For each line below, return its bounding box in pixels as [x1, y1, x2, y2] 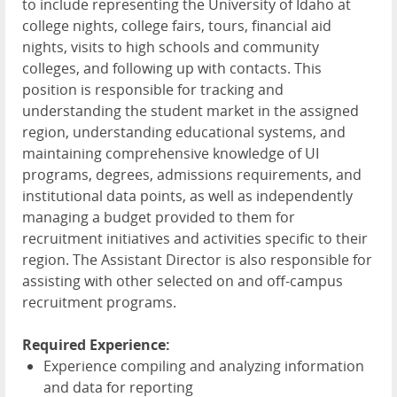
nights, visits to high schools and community [22, 37, 319, 58]
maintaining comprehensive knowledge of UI [22, 144, 319, 164]
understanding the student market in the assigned [22, 101, 359, 121]
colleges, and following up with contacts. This [22, 58, 322, 79]
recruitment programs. [22, 292, 176, 313]
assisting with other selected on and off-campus [22, 271, 343, 292]
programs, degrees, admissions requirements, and [22, 165, 362, 185]
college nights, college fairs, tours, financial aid [22, 16, 331, 36]
